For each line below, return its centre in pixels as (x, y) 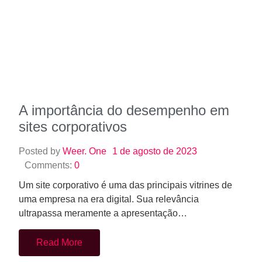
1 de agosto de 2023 (155, 76)
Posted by (41, 76)
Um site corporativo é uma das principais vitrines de (125, 110)
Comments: (49, 90)
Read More (59, 167)
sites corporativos (73, 51)
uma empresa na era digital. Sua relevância (109, 124)
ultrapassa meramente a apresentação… (103, 138)
